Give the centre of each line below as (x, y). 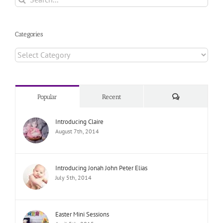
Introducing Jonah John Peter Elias (101, 168)
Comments (193, 96)
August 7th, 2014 (77, 131)
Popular (47, 97)
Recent (111, 97)
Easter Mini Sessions (82, 214)
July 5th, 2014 (73, 177)
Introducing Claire (79, 121)
